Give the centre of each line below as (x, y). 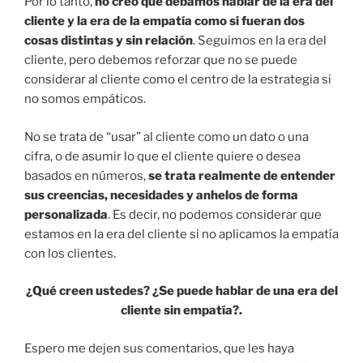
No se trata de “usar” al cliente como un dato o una (167, 137)
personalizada (66, 214)
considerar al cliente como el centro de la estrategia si (178, 80)
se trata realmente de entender (242, 175)
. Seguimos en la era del (260, 41)
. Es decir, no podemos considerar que (215, 214)
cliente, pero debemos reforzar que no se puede (161, 60)
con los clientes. (70, 253)
